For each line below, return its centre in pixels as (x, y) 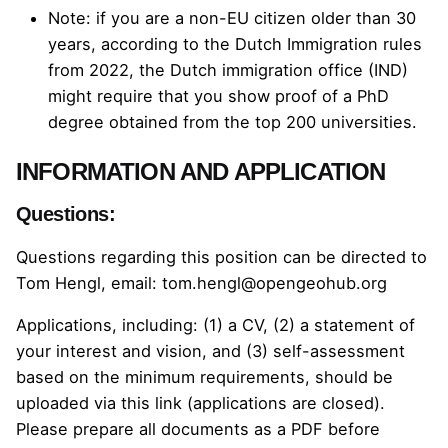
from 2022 (88, 69)
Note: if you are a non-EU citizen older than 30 (232, 17)
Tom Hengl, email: (89, 282)
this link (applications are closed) (250, 403)
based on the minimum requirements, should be (204, 377)
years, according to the (141, 43)
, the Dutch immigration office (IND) (268, 69)
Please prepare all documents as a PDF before (198, 429)
